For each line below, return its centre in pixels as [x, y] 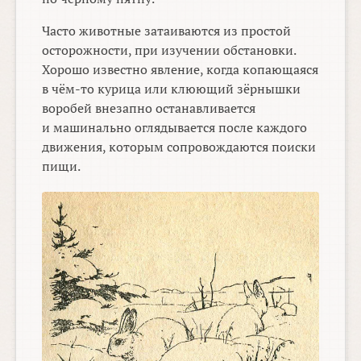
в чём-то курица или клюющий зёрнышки [172, 89]
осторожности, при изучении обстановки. [169, 50]
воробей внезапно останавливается [149, 108]
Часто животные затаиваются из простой [167, 31]
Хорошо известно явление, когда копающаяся [180, 70]
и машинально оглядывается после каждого [175, 128]
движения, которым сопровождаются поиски [179, 147]
